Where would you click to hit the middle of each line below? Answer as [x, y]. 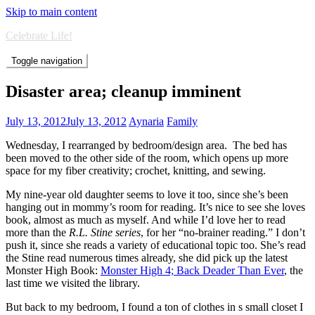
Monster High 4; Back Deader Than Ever [192, 270]
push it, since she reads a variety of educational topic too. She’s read [156, 245]
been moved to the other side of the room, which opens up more [147, 157]
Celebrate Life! [39, 36]
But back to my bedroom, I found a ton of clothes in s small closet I [154, 307]
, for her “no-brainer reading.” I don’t [223, 232]
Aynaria [146, 121]
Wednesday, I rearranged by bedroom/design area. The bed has [146, 145]
